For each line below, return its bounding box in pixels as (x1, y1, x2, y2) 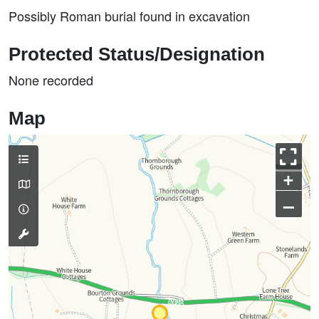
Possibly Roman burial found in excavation (9, 6, 250, 25)
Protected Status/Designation (9, 44, 265, 64)
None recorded (9, 70, 93, 89)
